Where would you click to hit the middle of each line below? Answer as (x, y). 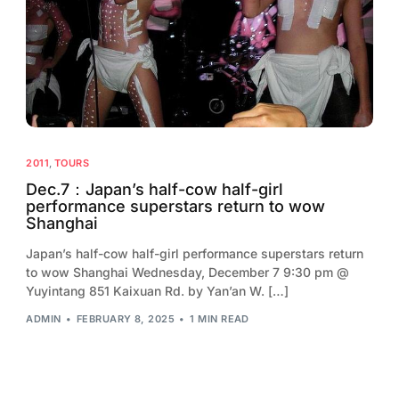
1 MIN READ (220, 319)
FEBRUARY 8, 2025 (125, 319)
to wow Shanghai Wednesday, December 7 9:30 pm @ (188, 272)
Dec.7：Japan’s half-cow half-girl (155, 189)
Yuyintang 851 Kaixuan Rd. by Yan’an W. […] (158, 290)
